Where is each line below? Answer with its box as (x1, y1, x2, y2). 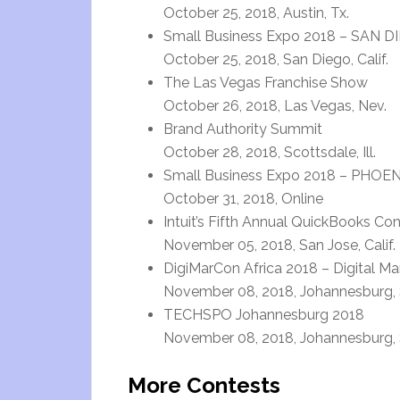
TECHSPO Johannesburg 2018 (163, 306, 364, 323)
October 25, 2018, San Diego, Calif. (163, 51, 388, 68)
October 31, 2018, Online (163, 190, 323, 207)
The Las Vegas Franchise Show (163, 74, 368, 91)
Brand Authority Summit (163, 121, 322, 137)
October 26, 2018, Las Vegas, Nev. (163, 97, 387, 114)
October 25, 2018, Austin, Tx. (163, 4, 349, 21)
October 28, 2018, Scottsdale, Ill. (163, 144, 376, 161)
